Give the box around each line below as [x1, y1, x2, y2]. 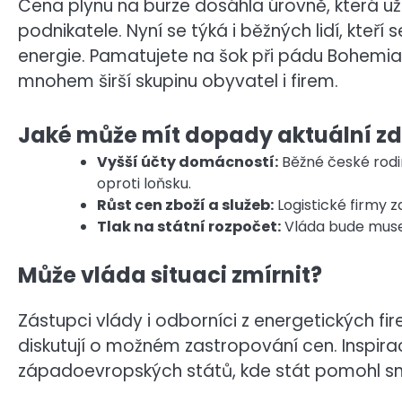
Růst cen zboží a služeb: [97, 195, 274, 216]
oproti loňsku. [97, 173, 191, 195]
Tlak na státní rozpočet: [97, 216, 281, 238]
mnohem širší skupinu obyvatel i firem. [18, 68, 338, 93]
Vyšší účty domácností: [97, 152, 278, 173]
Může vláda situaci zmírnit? [18, 260, 322, 291]
